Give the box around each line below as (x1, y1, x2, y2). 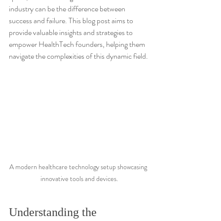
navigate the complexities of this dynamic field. (9, 50, 148, 62)
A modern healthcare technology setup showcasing (9, 161, 148, 172)
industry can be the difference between (9, 3, 127, 14)
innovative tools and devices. (40, 173, 118, 184)
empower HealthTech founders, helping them (9, 38, 147, 50)
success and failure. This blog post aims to (9, 15, 135, 26)
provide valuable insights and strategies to (9, 27, 134, 38)
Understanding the (9, 205, 100, 219)
